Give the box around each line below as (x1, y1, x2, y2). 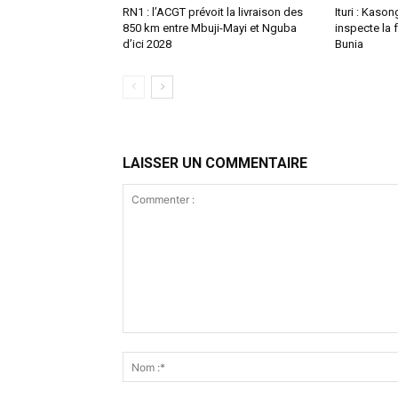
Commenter (122, 334, 189, 350)
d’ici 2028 (123, 37, 171, 52)
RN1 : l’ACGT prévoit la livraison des (123, 5, 303, 20)
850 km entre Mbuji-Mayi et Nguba (123, 21, 297, 36)
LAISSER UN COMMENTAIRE (123, 155, 307, 172)
